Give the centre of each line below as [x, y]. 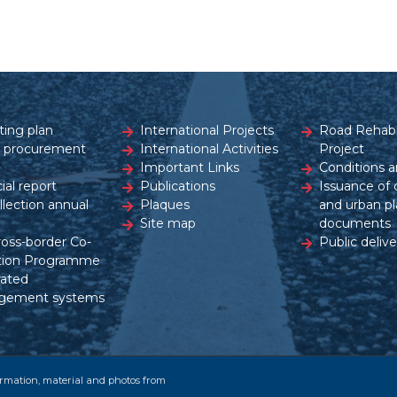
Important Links [190, 168]
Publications [178, 187]
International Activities [210, 149]
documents [354, 224]
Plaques [165, 205]
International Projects [207, 131]
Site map [168, 224]
